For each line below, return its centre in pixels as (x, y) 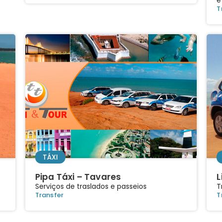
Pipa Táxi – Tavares (78, 177)
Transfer (49, 195)
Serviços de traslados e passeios (91, 186)
